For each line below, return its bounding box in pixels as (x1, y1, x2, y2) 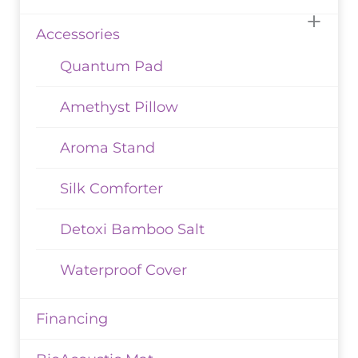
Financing (36, 310, 108, 328)
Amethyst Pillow (60, 98, 178, 117)
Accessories (36, 26, 120, 44)
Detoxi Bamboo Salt (60, 221, 205, 239)
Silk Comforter (60, 180, 163, 198)
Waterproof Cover (60, 261, 187, 280)
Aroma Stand (60, 139, 155, 157)
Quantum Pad (60, 58, 163, 76)
